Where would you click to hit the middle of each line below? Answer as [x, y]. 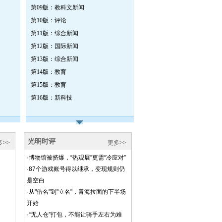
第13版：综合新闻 [54, 59]
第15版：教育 [48, 85]
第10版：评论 [48, 20]
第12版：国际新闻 [54, 46]
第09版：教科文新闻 [57, 7]
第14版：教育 [48, 72]
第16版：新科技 [51, 98]
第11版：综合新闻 [54, 33]
